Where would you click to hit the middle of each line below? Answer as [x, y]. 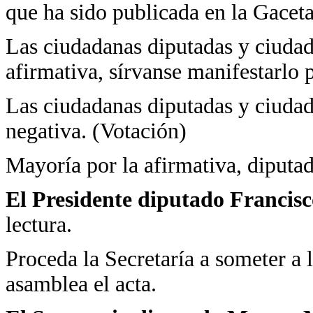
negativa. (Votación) [96, 131]
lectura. [39, 225]
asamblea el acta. [81, 284]
